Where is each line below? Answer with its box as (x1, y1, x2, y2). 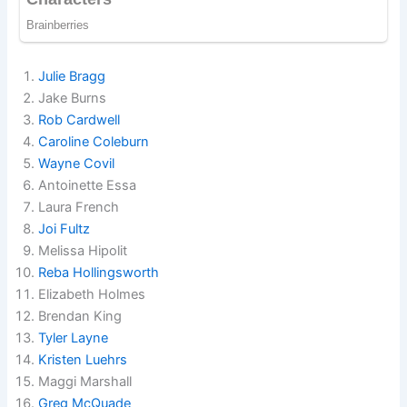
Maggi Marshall (38, 373, 133, 391)
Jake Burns (38, 90, 107, 107)
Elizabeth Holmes (38, 286, 146, 303)
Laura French (38, 199, 120, 216)
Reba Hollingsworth (38, 264, 160, 282)
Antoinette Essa (38, 177, 137, 194)
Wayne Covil (38, 155, 115, 173)
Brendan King (38, 308, 123, 325)
